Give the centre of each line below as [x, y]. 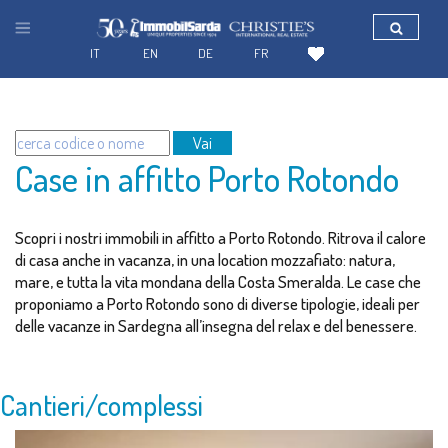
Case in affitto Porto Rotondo [207, 178]
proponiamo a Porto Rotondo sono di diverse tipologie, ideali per [217, 303]
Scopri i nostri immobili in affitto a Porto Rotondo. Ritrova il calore [220, 237]
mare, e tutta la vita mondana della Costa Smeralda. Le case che [218, 281]
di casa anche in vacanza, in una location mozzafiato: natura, [205, 259]
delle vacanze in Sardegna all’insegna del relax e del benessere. [216, 325]
